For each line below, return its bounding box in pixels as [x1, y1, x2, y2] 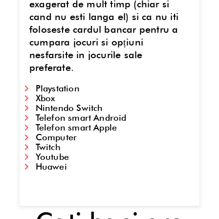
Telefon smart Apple [35, 122, 117, 132]
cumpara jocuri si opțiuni [29, 36, 143, 48]
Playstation [35, 83, 80, 93]
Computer [35, 131, 77, 142]
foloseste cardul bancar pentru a [29, 23, 178, 35]
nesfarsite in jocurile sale [29, 48, 143, 61]
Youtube [35, 151, 69, 162]
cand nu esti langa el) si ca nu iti [29, 10, 178, 22]
